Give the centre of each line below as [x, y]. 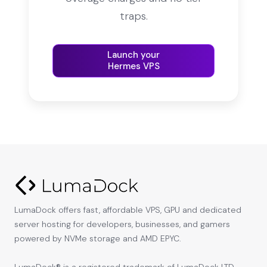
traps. [133, 16]
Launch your [133, 55]
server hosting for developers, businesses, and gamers [122, 224]
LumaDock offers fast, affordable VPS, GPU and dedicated [128, 209]
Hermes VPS [133, 66]
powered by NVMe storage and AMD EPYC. [98, 238]
